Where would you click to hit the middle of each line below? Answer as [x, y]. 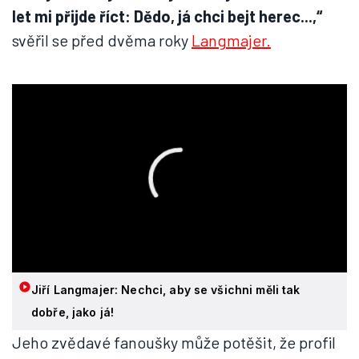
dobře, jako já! [73, 313]
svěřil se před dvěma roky [102, 40]
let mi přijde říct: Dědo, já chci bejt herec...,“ [167, 16]
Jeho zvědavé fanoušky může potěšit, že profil [174, 343]
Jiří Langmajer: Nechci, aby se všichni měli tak [166, 290]
